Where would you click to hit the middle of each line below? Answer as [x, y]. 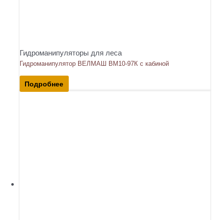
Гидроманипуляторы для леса [71, 53]
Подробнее [44, 83]
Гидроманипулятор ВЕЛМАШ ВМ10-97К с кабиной [94, 63]
